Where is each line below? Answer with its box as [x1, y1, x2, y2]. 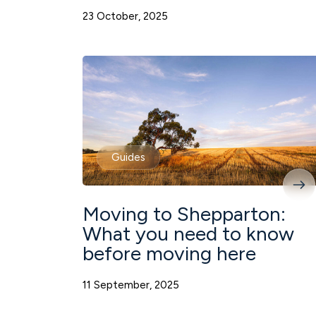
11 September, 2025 [83, 278, 179, 291]
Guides [111, 151, 145, 164]
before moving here [83, 241, 256, 265]
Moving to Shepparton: [83, 201, 286, 226]
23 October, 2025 [83, 10, 168, 23]
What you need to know [83, 221, 294, 245]
